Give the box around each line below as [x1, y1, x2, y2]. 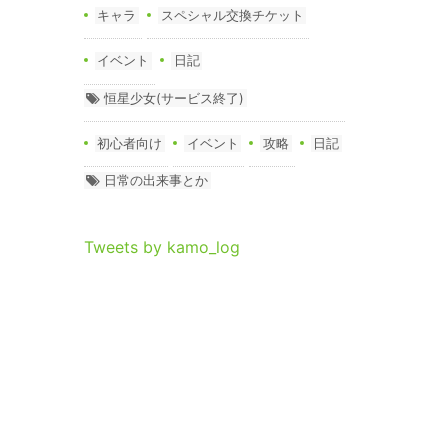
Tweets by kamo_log [83, 237, 240, 258]
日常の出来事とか [104, 172, 209, 189]
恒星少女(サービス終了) [104, 89, 245, 106]
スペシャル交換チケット [160, 6, 304, 23]
